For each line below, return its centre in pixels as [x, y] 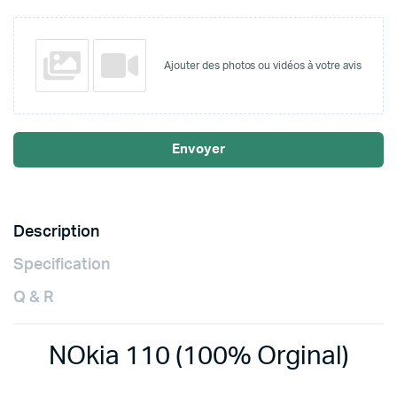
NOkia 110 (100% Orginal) [198, 357]
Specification [62, 265]
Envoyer [198, 149]
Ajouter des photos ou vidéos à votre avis [263, 66]
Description [56, 232]
